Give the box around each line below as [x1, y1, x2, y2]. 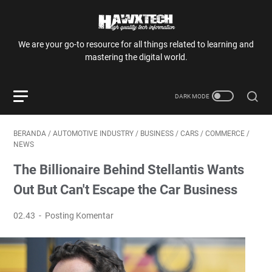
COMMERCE [205, 129, 245, 138]
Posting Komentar [45, 211, 114, 220]
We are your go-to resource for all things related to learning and [18, 39, 254, 49]
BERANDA [13, 129, 46, 138]
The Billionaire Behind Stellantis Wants [13, 162, 244, 177]
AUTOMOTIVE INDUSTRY [53, 129, 134, 138]
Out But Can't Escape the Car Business [13, 182, 237, 197]
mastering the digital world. [84, 52, 188, 62]
